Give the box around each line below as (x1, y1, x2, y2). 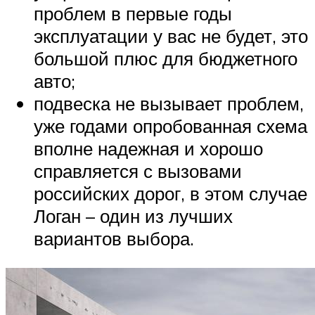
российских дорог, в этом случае (34, 182, 307, 205)
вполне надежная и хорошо (34, 137, 263, 160)
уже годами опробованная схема (34, 115, 307, 138)
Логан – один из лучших (34, 205, 233, 228)
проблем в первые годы (34, 2, 232, 25)
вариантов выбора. (34, 227, 194, 250)
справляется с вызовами (34, 160, 242, 183)
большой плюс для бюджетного (34, 47, 297, 70)
